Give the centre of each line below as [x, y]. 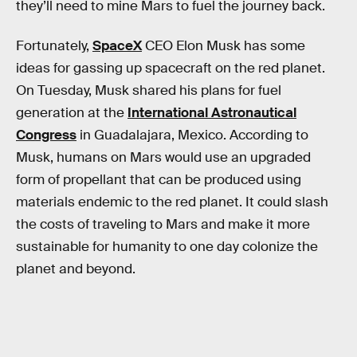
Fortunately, [54, 45]
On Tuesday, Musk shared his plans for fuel [149, 90]
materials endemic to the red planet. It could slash [172, 202]
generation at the [72, 112]
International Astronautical [212, 112]
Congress [46, 135]
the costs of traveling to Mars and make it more [163, 224]
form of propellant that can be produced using [159, 179]
